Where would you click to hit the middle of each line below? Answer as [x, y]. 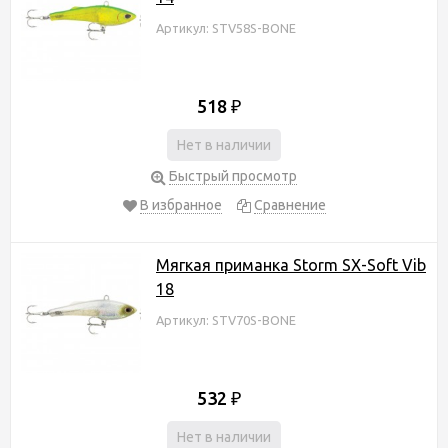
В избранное [180, 204]
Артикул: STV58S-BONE [226, 27]
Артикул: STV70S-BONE [226, 319]
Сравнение [289, 204]
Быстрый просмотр [233, 175]
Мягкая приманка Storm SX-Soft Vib [291, 264]
